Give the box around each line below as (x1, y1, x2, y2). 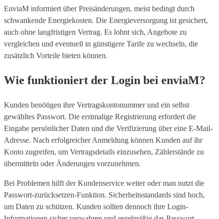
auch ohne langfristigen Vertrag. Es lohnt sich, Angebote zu (4, 27, 187, 36)
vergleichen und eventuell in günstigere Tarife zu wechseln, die (4, 39, 198, 48)
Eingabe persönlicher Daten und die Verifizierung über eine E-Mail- (4, 124, 213, 132)
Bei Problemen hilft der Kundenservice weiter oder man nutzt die (4, 178, 204, 187)
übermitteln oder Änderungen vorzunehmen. (4, 159, 141, 168)
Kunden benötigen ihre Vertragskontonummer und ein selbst (4, 100, 189, 109)
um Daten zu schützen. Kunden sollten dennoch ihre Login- (4, 202, 188, 211)
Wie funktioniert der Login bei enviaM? (4, 73, 205, 87)
